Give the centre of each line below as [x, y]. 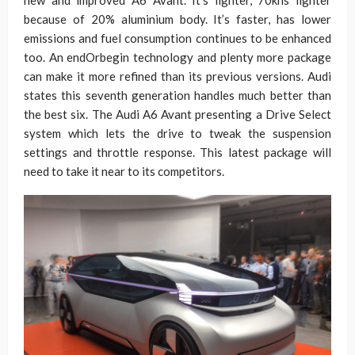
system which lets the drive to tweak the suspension [177, 133]
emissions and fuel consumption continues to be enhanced [177, 38]
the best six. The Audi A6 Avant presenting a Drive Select [177, 114]
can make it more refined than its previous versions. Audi [177, 76]
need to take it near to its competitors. [124, 171]
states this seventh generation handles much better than [177, 95]
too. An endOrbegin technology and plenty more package [177, 57]
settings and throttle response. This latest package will [177, 152]
